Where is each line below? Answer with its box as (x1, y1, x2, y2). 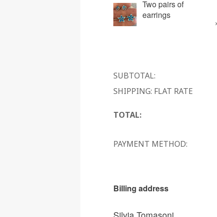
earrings (142, 9, 170, 20)
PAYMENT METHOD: (113, 138, 187, 149)
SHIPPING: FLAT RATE (113, 85, 193, 96)
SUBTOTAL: (113, 70, 155, 81)
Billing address (113, 182, 169, 194)
